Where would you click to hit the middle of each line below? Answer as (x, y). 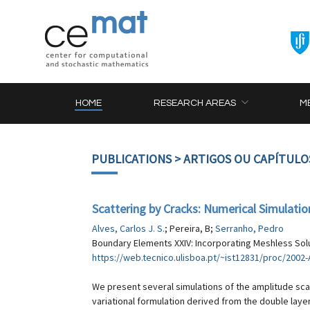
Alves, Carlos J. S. (128, 228)
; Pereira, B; (190, 228)
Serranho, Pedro (249, 228)
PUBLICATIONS (131, 159)
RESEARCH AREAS (195, 103)
